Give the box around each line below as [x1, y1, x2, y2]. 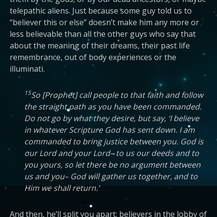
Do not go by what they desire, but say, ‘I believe [24, 113, 199, 124]
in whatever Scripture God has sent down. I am [24, 124, 195, 135]
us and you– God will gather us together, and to [24, 171, 198, 182]
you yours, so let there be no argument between [24, 159, 201, 170]
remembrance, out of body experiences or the [10, 52, 176, 62]
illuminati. [10, 63, 45, 74]
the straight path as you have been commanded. [24, 101, 201, 112]
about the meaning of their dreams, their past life [10, 40, 190, 51]
